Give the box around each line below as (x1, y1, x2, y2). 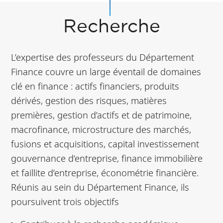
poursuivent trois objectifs (11, 195, 119, 208)
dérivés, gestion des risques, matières (11, 94, 167, 107)
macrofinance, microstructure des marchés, (11, 122, 192, 135)
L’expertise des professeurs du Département (11, 50, 195, 63)
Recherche (63, 18, 160, 35)
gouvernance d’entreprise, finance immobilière (11, 151, 203, 164)
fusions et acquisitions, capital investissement (11, 137, 200, 150)
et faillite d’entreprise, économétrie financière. (11, 166, 199, 179)
